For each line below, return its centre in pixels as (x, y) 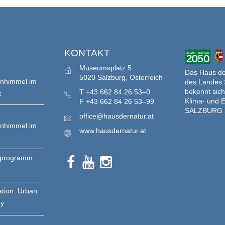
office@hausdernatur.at (117, 116)
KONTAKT (87, 53)
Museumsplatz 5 (105, 68)
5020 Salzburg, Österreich (121, 77)
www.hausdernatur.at (113, 131)
